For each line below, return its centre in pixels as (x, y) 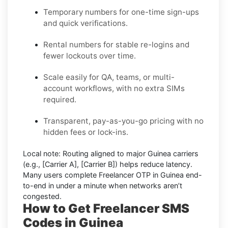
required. (60, 99)
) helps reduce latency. (154, 164)
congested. (42, 196)
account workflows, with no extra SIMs (114, 88)
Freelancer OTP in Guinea (141, 175)
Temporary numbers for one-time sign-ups (121, 12)
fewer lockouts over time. (90, 55)
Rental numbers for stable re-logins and (116, 44)
